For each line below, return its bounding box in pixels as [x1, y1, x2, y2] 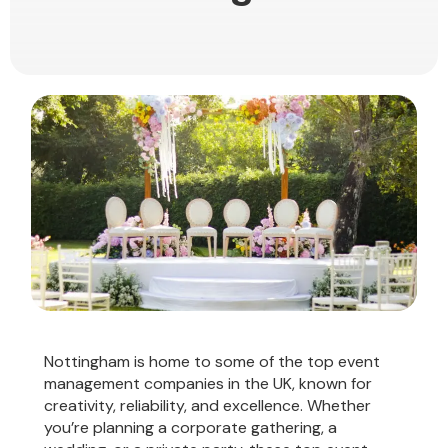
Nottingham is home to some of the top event [44, 351, 381, 373]
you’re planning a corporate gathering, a [44, 417, 338, 439]
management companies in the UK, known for [44, 373, 373, 395]
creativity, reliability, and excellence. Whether [44, 395, 372, 417]
